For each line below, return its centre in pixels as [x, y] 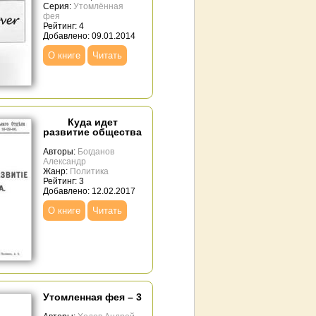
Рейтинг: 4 [63, 26]
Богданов [96, 152]
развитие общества [92, 132]
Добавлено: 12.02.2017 [89, 191]
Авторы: [60, 152]
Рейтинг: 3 [63, 181]
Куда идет [92, 122]
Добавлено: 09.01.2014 [89, 36]
